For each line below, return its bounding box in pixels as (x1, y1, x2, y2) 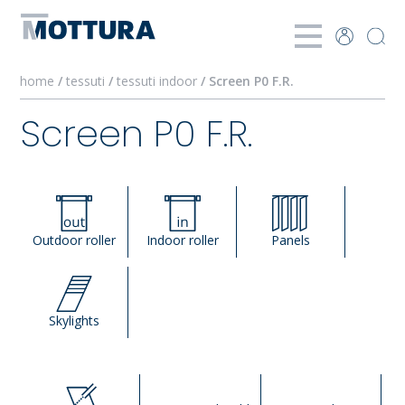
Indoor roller (146, 231, 219, 249)
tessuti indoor (117, 72, 202, 89)
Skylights (48, 312, 99, 329)
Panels (270, 231, 310, 249)
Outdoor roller (32, 231, 116, 249)
